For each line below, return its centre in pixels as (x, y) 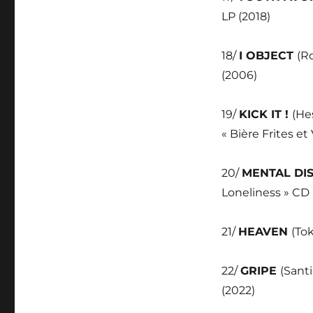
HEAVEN (264, 232)
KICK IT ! (265, 114)
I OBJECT (268, 56)
